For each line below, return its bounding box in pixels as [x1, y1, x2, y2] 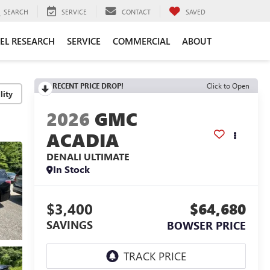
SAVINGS [46, 218, 93, 233]
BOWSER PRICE [167, 218, 246, 233]
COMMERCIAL [113, 34, 170, 47]
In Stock [52, 163, 90, 176]
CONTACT [122, 7, 151, 16]
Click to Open [207, 81, 250, 90]
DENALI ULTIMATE [46, 150, 130, 163]
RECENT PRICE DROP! [52, 81, 124, 90]
